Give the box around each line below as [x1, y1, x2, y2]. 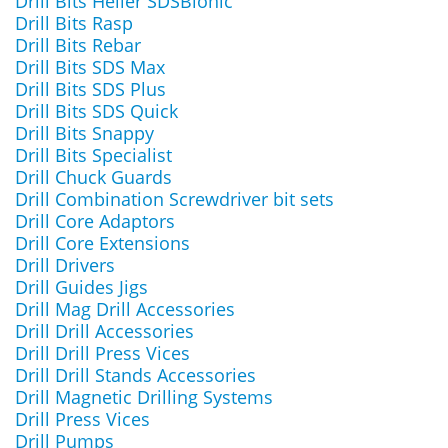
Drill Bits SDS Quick [15, 99, 178, 123]
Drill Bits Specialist [15, 143, 172, 167]
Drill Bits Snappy [15, 121, 154, 145]
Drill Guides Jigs [15, 275, 148, 299]
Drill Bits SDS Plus [15, 77, 166, 101]
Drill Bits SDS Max [15, 55, 165, 79]
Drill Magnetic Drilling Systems [15, 385, 273, 409]
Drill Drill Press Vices [15, 341, 190, 365]
